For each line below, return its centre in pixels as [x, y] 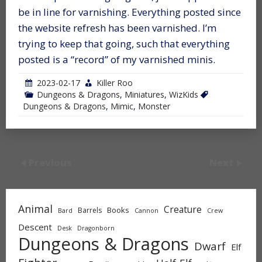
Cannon [146, 210]
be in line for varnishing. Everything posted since [130, 12]
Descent [35, 227]
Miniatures [144, 94]
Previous [50, 162]
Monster [154, 106]
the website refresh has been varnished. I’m [117, 27]
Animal [35, 208]
